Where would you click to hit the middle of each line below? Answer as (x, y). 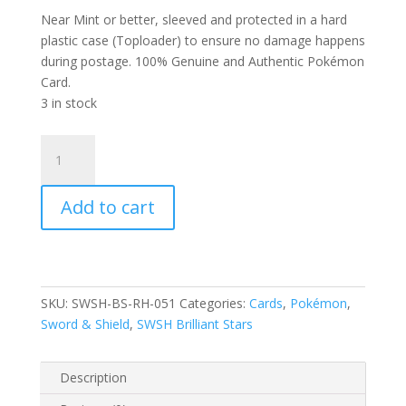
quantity (63, 353)
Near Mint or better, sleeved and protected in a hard (193, 19)
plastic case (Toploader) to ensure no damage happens (203, 40)
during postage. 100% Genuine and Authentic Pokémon (202, 61)
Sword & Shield (85, 324)
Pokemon (68, 311)
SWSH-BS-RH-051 (123, 303)
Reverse (63, 249)
